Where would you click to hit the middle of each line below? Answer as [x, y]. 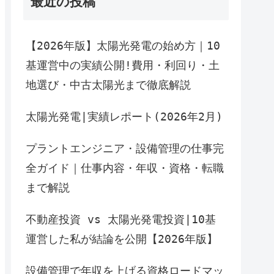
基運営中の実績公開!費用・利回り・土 [123, 65]
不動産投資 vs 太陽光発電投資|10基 [121, 219]
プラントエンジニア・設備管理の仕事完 [125, 148]
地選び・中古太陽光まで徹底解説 [108, 84]
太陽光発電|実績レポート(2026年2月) [124, 116]
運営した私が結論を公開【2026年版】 [122, 239]
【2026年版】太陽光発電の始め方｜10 [123, 45]
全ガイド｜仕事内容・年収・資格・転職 [125, 168]
